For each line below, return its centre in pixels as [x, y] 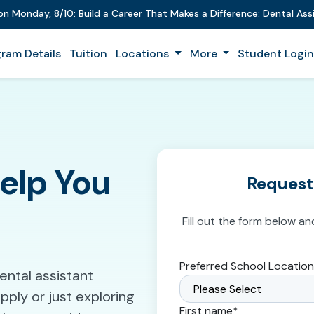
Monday [30, 13]
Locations [144, 54]
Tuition [88, 54]
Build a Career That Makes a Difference [168, 13]
